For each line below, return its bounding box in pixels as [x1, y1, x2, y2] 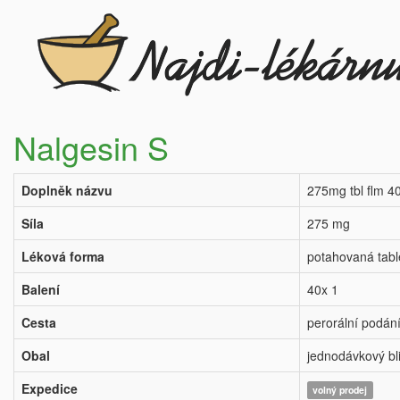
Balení [21, 280, 60, 298]
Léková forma [21, 247, 104, 265]
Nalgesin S [13, 124, 169, 170]
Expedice [21, 379, 78, 397]
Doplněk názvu [21, 181, 112, 199]
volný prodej [312, 383, 368, 396]
